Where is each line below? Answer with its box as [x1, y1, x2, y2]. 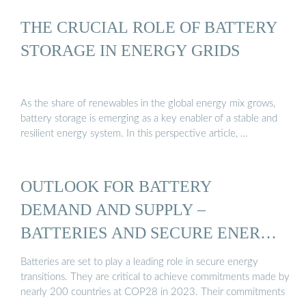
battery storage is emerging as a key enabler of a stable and [20, 113, 277, 124]
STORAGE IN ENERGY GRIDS [20, 41, 240, 60]
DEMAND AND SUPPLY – [20, 199, 206, 219]
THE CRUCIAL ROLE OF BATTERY [20, 18, 277, 37]
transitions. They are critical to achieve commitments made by [20, 272, 290, 283]
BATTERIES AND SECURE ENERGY [20, 223, 283, 242]
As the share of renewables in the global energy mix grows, [20, 98, 275, 109]
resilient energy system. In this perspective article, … [20, 128, 248, 139]
